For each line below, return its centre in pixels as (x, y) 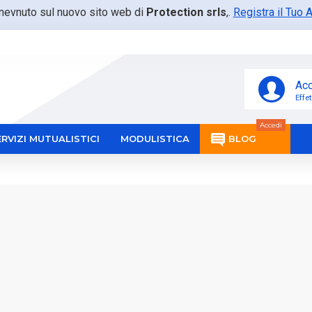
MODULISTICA (155, 139)
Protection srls (186, 12)
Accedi (271, 125)
